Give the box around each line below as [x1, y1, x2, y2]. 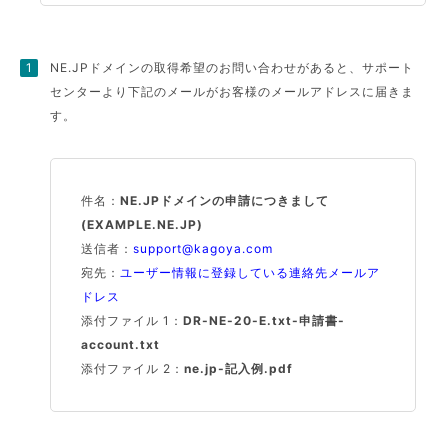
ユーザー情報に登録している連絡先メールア [120, 265, 381, 280]
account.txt [81, 337, 161, 352]
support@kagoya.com [133, 241, 274, 256]
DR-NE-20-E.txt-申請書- [183, 313, 346, 328]
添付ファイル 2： [81, 361, 185, 376]
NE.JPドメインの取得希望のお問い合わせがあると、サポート [50, 60, 415, 75]
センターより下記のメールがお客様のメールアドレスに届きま [50, 84, 415, 99]
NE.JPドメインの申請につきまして [120, 193, 330, 208]
